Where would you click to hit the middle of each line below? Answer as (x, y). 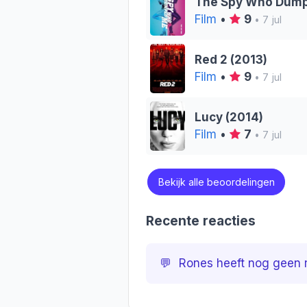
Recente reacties (201, 221)
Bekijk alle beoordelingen (216, 182)
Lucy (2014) (229, 118)
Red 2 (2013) (231, 60)
